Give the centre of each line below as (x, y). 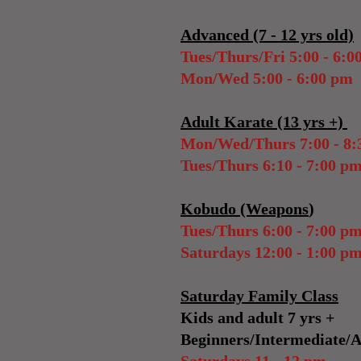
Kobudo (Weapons (245, 209)
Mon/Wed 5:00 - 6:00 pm (267, 78)
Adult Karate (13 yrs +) (264, 122)
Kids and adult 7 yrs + (257, 317)
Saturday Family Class (259, 296)
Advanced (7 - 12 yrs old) (267, 35)
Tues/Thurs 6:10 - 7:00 (260, 165)
